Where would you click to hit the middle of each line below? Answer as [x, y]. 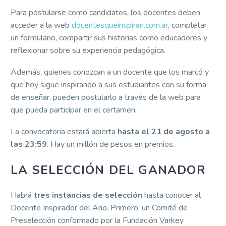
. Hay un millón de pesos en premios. [111, 144]
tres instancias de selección [87, 195]
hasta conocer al [172, 195]
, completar [187, 25]
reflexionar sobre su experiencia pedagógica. [88, 51]
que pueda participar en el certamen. [74, 110]
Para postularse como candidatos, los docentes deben [105, 13]
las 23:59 [29, 144]
